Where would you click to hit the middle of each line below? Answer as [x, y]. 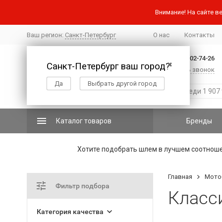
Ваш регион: [46, 35]
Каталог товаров [83, 121]
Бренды [199, 121]
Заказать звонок [188, 70]
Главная [180, 177]
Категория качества [70, 212]
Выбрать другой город [122, 83]
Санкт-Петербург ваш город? [108, 66]
